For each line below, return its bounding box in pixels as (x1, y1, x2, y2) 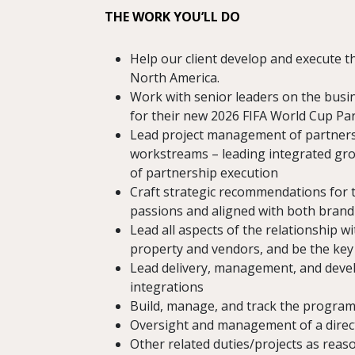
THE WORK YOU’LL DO (105, 8, 240, 26)
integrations (130, 278, 204, 296)
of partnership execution (130, 164, 278, 182)
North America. (130, 69, 219, 87)
